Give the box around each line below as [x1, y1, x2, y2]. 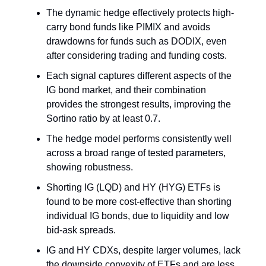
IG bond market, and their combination [46, 85, 206, 96]
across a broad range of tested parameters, [46, 148, 226, 159]
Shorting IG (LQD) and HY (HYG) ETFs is [46, 182, 220, 193]
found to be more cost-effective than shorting [46, 197, 232, 207]
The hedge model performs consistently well [46, 134, 232, 144]
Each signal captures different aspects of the [46, 71, 232, 81]
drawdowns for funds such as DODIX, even [46, 36, 227, 47]
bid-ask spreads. [46, 225, 116, 236]
